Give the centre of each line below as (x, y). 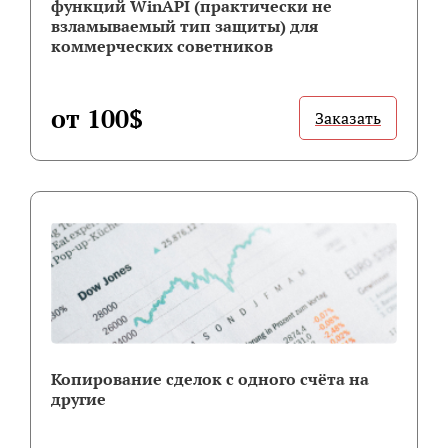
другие (78, 399)
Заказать (348, 118)
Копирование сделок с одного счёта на (210, 379)
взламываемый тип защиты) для (184, 26)
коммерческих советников (162, 46)
